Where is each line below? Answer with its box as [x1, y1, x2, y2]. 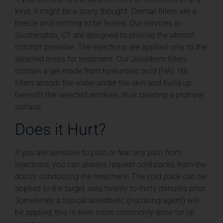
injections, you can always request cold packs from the [15, 160, 206, 170]
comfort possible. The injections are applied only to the [15, 42, 207, 52]
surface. [15, 102, 43, 111]
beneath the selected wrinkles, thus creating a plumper [15, 90, 205, 100]
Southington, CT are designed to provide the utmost [15, 30, 195, 40]
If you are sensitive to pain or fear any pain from [15, 148, 182, 158]
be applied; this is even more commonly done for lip [15, 208, 195, 218]
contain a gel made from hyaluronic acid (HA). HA [15, 66, 188, 76]
